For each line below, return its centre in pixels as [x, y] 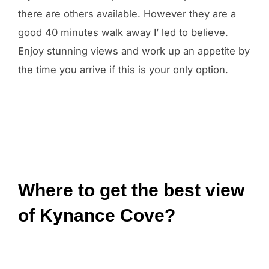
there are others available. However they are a [127, 14]
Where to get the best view [131, 190]
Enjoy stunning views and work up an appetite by [134, 51]
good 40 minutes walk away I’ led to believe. [123, 33]
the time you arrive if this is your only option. [123, 70]
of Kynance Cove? [97, 215]
